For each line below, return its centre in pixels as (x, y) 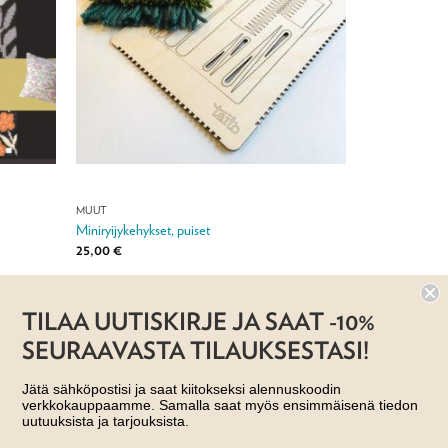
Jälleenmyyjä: (112, 290)
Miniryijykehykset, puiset (142, 230)
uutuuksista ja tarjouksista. (105, 421)
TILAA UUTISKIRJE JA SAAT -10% (198, 321)
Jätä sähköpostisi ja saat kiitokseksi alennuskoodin (181, 389)
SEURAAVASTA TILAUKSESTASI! (195, 350)
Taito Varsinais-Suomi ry (208, 290)
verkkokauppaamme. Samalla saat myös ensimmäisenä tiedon (220, 405)
